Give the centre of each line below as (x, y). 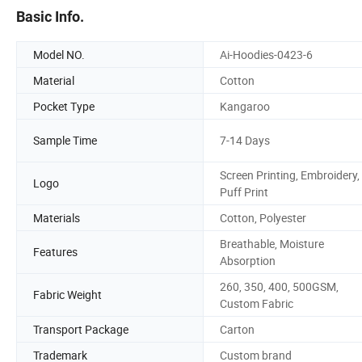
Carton (237, 329)
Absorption (248, 260)
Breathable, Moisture (272, 243)
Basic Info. (50, 16)
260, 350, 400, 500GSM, (279, 286)
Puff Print (244, 192)
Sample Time (65, 141)
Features (55, 252)
